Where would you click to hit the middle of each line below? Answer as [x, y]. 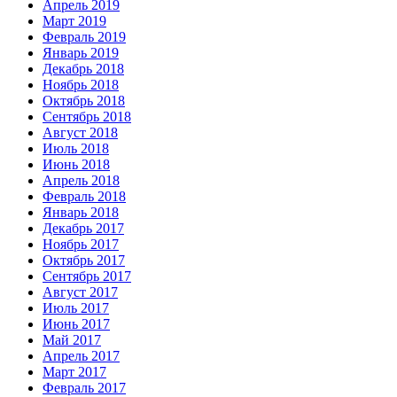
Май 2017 [72, 340]
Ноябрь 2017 [81, 245]
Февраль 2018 [84, 197]
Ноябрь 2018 [81, 85]
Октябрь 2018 [84, 101]
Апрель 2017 [81, 356]
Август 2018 [80, 133]
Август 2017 [80, 292]
